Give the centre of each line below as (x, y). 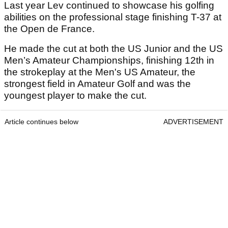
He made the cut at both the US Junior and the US (113, 49)
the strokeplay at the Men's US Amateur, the (100, 72)
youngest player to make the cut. (75, 96)
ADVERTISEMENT (193, 122)
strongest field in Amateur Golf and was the (97, 84)
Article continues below (41, 122)
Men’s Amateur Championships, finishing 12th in (109, 61)
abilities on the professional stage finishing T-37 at (113, 17)
